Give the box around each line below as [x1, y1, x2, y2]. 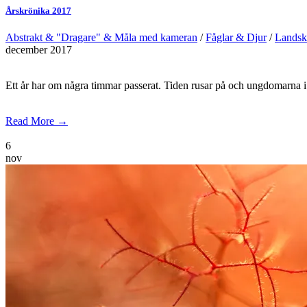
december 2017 [5, 44, 72, 56]
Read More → [5, 115, 68, 127]
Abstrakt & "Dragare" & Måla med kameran [5, 32, 197, 44]
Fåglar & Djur [206, 32, 267, 44]
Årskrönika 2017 [5, 5, 71, 16]
